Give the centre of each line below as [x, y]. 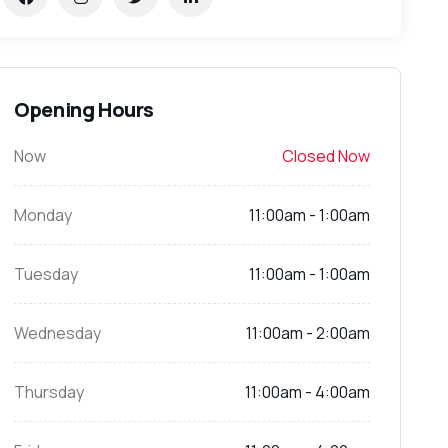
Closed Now [325, 156]
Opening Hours [84, 109]
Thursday [49, 392]
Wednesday [58, 333]
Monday [43, 215]
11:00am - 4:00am [307, 392]
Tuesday [46, 274]
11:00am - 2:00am [307, 333]
